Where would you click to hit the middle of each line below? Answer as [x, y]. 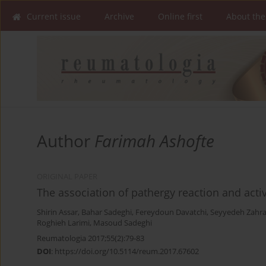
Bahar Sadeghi [107, 213]
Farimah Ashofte [154, 141]
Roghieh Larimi [63, 223]
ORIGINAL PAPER [67, 177]
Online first [180, 16]
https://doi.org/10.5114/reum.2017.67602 [127, 251]
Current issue [54, 16]
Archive [119, 16]
